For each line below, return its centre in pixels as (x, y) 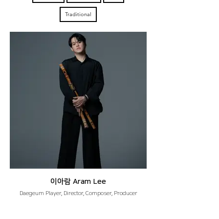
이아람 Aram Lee (78, 182)
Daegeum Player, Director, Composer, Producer (78, 194)
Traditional (78, 14)
